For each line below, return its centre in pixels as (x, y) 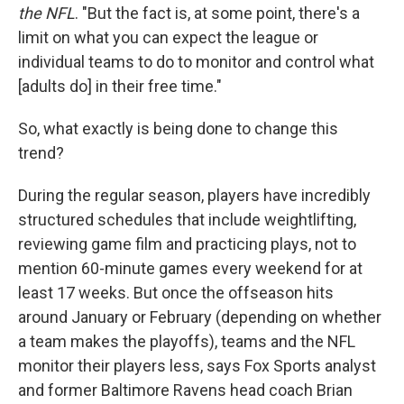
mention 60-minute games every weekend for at (190, 268)
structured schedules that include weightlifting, (187, 220)
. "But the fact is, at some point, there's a (217, 13)
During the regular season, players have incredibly (194, 195)
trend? (41, 153)
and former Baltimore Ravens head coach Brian (185, 390)
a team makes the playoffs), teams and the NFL (187, 341)
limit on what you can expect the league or (168, 37)
